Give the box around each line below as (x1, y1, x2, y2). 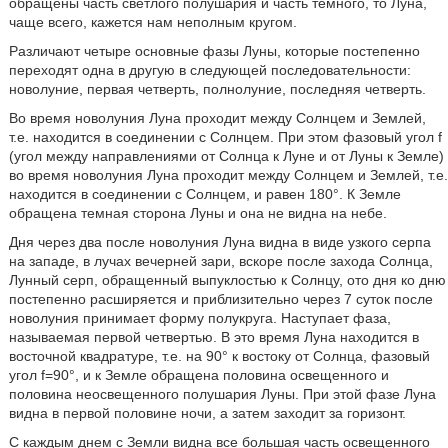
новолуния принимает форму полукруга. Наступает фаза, (8, 310, 391, 326)
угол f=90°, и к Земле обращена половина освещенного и (8, 367, 389, 383)
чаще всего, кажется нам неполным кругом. (8, 14, 297, 30)
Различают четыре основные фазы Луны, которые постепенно (8, 43, 420, 59)
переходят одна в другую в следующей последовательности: (8, 62, 411, 78)
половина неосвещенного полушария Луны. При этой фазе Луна (8, 386, 436, 402)
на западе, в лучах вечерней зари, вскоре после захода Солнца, (8, 253, 433, 269)
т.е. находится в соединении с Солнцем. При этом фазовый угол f (8, 129, 442, 145)
